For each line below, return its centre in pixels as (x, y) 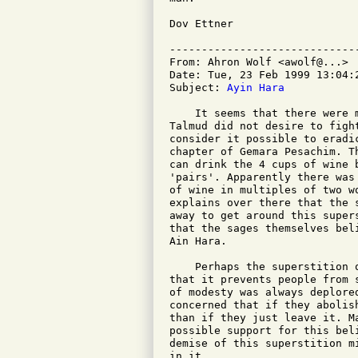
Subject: (198, 88)
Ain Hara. (198, 241)
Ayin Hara (256, 88)
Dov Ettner (201, 24)
